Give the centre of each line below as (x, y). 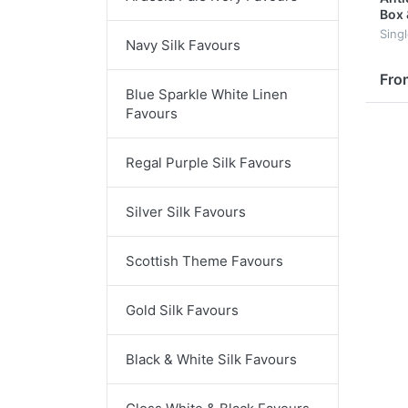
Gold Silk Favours (182, 310)
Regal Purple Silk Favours (209, 162)
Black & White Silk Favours (211, 359)
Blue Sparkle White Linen (207, 94)
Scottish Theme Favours (204, 260)
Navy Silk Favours (183, 45)
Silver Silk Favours (186, 211)
